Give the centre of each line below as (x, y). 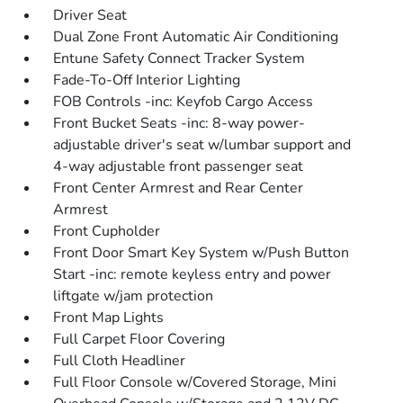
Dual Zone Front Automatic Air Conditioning (196, 37)
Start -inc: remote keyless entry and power (193, 275)
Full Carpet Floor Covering (139, 340)
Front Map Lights (109, 318)
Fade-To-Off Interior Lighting (147, 81)
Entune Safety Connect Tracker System (179, 59)
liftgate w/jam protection (134, 296)
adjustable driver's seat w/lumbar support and (202, 145)
